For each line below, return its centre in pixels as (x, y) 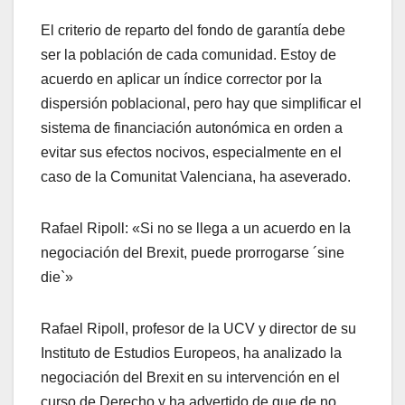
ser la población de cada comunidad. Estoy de (188, 55)
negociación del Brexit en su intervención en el (190, 378)
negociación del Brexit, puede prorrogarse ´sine (193, 253)
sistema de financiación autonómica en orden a (192, 128)
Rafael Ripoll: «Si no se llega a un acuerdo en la (196, 229)
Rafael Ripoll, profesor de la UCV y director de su (198, 329)
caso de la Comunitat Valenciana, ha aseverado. (196, 177)
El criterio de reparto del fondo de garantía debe (193, 31)
